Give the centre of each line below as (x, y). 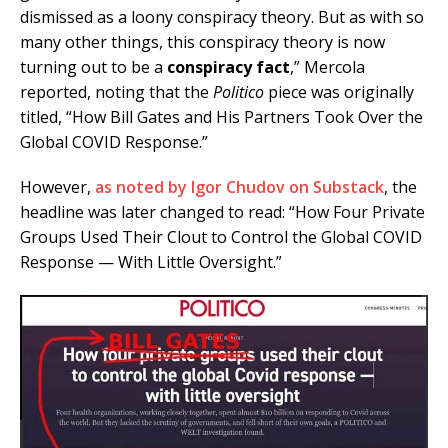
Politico (238, 92)
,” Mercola (327, 67)
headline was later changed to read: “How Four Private (222, 212)
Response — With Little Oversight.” (151, 262)
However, (57, 187)
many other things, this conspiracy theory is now (202, 42)
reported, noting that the (116, 92)
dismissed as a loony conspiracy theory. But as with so (222, 17)
